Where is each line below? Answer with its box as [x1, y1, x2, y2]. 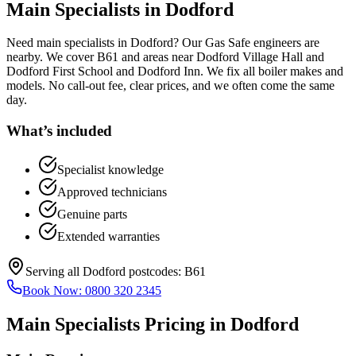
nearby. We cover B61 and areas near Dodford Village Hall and [6, 50, 324, 64]
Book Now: [22, 283, 85, 297]
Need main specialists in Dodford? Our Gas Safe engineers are [6, 36, 319, 50]
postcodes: [126, 264, 181, 278]
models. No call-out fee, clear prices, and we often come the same [6, 79, 335, 93]
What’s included [6, 122, 112, 140]
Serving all [25, 264, 83, 278]
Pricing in [140, 313, 230, 335]
